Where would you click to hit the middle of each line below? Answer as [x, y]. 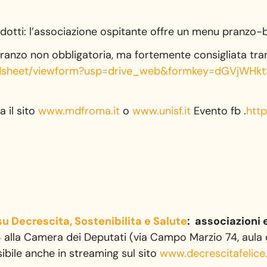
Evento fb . [219, 111]
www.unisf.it [162, 111]
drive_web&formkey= [162, 71]
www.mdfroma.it [79, 111]
